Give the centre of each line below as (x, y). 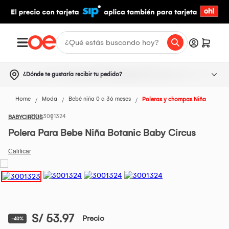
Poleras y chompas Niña (174, 100)
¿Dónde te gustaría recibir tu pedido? (73, 74)
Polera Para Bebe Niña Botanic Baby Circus (102, 133)
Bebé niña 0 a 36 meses (100, 99)
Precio (93, 219)
